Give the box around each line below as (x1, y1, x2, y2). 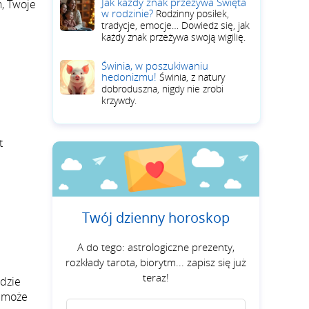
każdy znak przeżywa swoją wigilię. (101, 30, 246, 43)
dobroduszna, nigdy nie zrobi (101, 82, 223, 95)
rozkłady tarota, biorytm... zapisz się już (66, 255, 246, 269)
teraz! (143, 270, 169, 284)
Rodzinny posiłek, (156, 7, 229, 20)
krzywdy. (101, 94, 137, 107)
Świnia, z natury (159, 70, 225, 83)
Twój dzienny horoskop (82, 208, 230, 227)
